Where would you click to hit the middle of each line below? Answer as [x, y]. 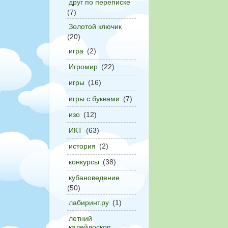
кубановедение [94, 178]
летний [80, 218]
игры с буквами [94, 98]
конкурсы [84, 162]
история [82, 146]
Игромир [83, 67]
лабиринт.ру [89, 202]
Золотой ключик [95, 26]
